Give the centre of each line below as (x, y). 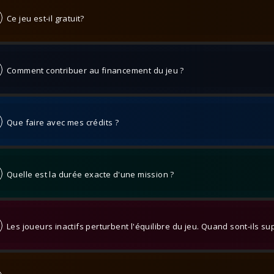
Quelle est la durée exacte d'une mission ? (88, 174)
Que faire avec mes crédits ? (61, 122)
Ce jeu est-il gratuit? (43, 18)
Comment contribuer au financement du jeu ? (93, 70)
